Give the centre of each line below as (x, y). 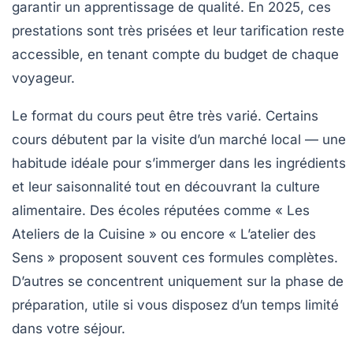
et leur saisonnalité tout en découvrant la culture (166, 186)
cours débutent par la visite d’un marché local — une (179, 139)
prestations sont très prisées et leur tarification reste (178, 30)
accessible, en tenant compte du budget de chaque (175, 54)
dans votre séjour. (69, 328)
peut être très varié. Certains (225, 115)
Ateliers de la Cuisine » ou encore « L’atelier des (164, 234)
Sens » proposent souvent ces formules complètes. (175, 257)
